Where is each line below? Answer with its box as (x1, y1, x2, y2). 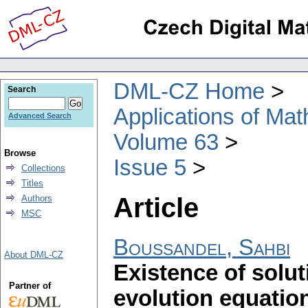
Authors (21, 193, 52, 203)
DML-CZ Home (113, 78, 265, 104)
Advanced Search (8, 111, 71, 120)
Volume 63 (113, 129, 219, 155)
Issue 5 (113, 155, 186, 180)
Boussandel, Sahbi (113, 235, 290, 261)
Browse (4, 148, 36, 158)
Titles (21, 178, 43, 188)
